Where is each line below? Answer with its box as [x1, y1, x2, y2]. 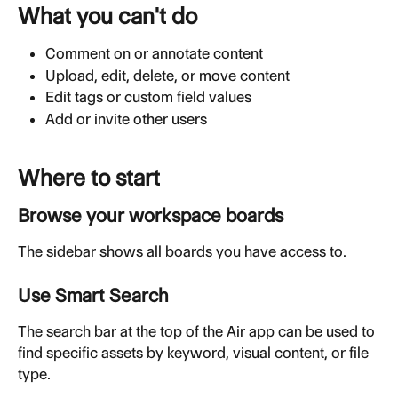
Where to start [18, 163, 160, 191]
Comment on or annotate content [45, 44, 263, 63]
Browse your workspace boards [18, 203, 283, 227]
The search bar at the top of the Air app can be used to [18, 322, 378, 340]
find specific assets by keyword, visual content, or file [18, 343, 372, 362]
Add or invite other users [45, 109, 207, 128]
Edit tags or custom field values [45, 88, 251, 107]
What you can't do [18, 3, 197, 30]
